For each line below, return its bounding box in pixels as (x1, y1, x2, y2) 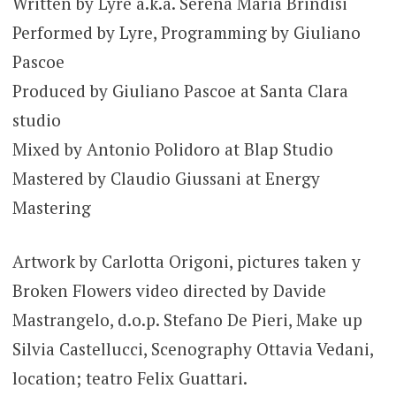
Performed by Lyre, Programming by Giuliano (11, 20, 361, 43)
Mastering (11, 195, 91, 218)
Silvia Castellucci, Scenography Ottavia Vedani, (11, 338, 373, 361)
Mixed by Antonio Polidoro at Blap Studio (11, 137, 333, 160)
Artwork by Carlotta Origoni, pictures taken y (11, 250, 361, 273)
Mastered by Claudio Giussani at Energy (11, 166, 320, 189)
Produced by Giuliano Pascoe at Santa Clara (11, 79, 348, 102)
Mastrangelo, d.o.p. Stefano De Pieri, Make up (11, 308, 362, 331)
